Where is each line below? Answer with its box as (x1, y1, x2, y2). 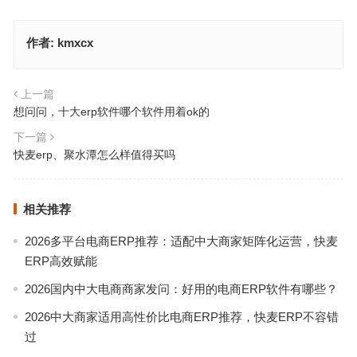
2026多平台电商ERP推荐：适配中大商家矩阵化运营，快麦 (24, 234, 338, 249)
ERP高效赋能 (24, 254, 97, 269)
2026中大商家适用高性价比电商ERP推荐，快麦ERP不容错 (24, 310, 339, 324)
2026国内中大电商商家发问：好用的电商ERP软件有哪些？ (24, 282, 338, 296)
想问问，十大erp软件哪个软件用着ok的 (13, 105, 210, 119)
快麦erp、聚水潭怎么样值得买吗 (13, 148, 175, 162)
